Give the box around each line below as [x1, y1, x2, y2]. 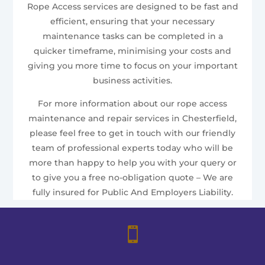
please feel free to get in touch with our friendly [30, 127, 235, 138]
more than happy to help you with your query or [28, 157, 237, 168]
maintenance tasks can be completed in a [42, 30, 223, 41]
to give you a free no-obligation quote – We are [32, 172, 233, 183]
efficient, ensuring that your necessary [50, 15, 215, 27]
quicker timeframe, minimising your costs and [34, 45, 231, 56]
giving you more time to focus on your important [27, 60, 238, 71]
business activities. [93, 75, 172, 86]
